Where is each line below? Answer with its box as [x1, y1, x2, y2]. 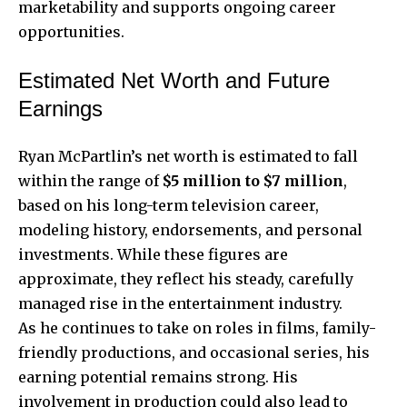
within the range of [18, 171, 163, 190]
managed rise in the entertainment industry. [18, 293, 342, 313]
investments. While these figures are [18, 244, 288, 263]
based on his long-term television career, [18, 195, 319, 214]
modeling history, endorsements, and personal [18, 220, 362, 239]
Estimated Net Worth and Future [18, 67, 330, 93]
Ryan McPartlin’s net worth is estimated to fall [18, 146, 358, 165]
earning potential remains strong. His [18, 367, 298, 386]
